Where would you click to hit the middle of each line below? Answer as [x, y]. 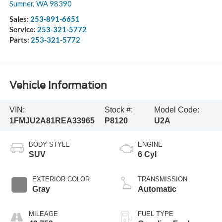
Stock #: [118, 110]
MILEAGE [43, 214]
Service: [23, 29]
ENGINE [150, 144]
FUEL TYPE [156, 214]
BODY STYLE [49, 144]
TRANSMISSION [163, 179]
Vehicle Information [58, 85]
